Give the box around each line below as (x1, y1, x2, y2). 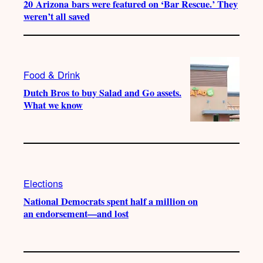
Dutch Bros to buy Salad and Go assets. (23, 86, 181, 100)
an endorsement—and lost (23, 206, 129, 221)
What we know (23, 98, 83, 113)
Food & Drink (23, 68, 80, 82)
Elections (23, 176, 63, 190)
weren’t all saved (23, 9, 90, 23)
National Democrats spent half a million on (23, 194, 198, 208)
